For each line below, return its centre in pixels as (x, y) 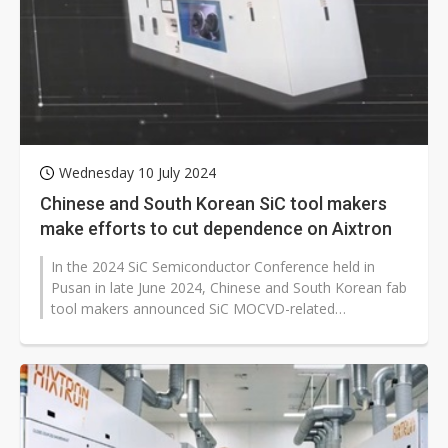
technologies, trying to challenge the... (173, 330)
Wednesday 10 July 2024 (137, 173)
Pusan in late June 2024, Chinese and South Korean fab (229, 288)
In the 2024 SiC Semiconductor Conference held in (213, 267)
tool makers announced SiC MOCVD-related (193, 309)
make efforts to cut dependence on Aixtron (216, 229)
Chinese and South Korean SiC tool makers (213, 204)
